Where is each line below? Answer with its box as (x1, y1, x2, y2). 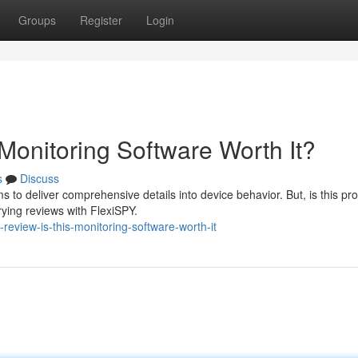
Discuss (20, 170, 59, 186)
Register (80, 12, 122, 28)
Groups (18, 12, 56, 28)
